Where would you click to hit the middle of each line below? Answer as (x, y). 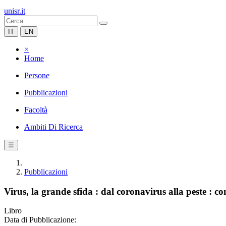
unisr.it (15, 11)
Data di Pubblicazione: (40, 220)
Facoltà (36, 110)
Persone (37, 75)
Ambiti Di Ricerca (53, 127)
